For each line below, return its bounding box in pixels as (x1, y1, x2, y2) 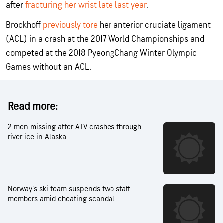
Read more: (8, 99, 58, 113)
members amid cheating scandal (8, 194, 114, 204)
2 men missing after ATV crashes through (8, 122, 141, 132)
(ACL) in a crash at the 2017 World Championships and (6, 33, 204, 44)
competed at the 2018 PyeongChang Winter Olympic (6, 47, 197, 58)
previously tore (43, 19, 98, 30)
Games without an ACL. (6, 61, 92, 72)
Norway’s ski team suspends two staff (8, 184, 130, 194)
